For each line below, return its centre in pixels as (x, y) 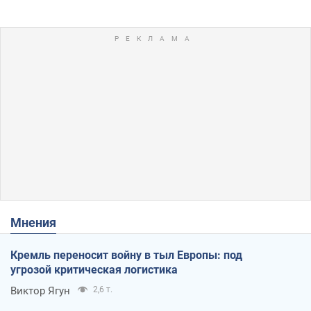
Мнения (39, 222)
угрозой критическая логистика (94, 269)
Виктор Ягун (40, 291)
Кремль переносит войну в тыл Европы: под (126, 255)
